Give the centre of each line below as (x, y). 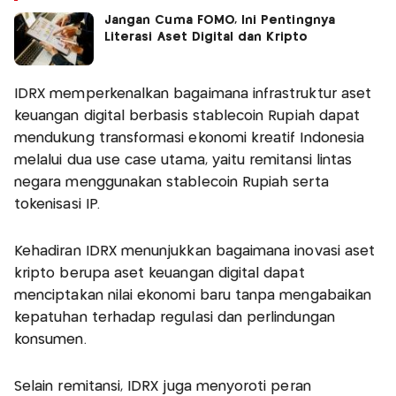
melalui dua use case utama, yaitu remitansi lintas (183, 160)
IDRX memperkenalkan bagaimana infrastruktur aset (193, 94)
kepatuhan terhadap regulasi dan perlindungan (175, 317)
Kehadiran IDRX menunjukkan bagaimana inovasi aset (195, 251)
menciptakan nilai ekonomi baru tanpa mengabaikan (193, 295)
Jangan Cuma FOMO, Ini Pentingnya (220, 20)
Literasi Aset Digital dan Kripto (208, 37)
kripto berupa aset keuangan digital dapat (160, 273)
